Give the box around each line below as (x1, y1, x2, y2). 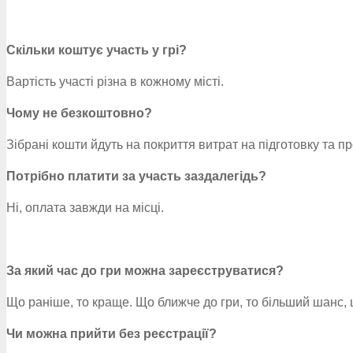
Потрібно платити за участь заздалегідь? (6, 169, 266, 183)
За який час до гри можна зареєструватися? (6, 264, 284, 277)
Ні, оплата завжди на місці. (6, 201, 164, 214)
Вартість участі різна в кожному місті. (6, 75, 224, 88)
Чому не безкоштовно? (6, 106, 152, 120)
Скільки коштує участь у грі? (6, 43, 187, 57)
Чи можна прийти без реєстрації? (6, 327, 217, 340)
